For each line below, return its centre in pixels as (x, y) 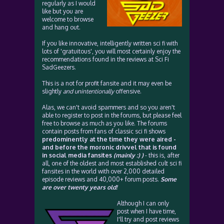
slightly (52, 91)
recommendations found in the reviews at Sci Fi (105, 59)
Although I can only (143, 203)
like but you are (62, 11)
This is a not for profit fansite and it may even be (107, 83)
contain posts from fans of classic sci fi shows (104, 131)
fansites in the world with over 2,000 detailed (103, 171)
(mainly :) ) (128, 155)
